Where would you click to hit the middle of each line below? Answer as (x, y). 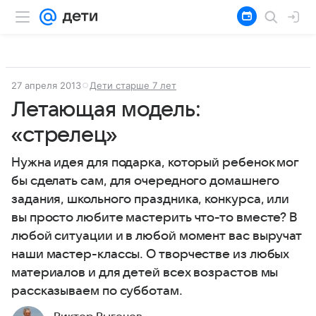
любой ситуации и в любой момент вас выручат (157, 236)
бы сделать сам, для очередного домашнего (146, 181)
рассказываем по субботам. (97, 291)
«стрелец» (64, 135)
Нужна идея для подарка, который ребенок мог (156, 163)
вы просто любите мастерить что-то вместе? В (155, 218)
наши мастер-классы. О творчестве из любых (151, 254)
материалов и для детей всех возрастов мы (145, 273)
